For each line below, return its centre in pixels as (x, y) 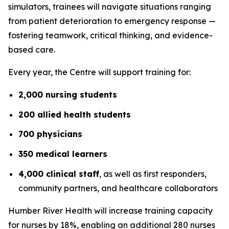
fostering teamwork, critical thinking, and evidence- (110, 35)
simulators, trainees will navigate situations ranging (110, 7)
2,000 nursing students (68, 95)
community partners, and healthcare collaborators (118, 188)
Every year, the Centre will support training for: (99, 72)
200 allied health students (75, 114)
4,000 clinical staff (59, 174)
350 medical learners (63, 154)
